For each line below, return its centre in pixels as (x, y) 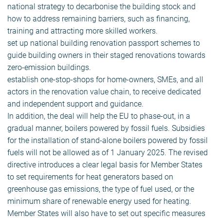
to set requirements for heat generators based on (90, 177)
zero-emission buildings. (49, 68)
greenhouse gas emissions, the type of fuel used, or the (101, 189)
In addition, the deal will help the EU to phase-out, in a (99, 116)
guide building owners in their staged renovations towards (106, 55)
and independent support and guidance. (75, 104)
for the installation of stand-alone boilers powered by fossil (108, 141)
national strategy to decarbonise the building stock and (101, 7)
